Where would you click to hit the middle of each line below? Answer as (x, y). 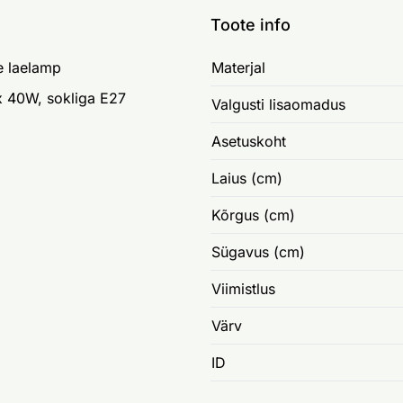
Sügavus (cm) (258, 252)
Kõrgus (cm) (253, 215)
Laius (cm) (247, 178)
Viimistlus (243, 289)
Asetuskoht (249, 141)
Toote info (251, 25)
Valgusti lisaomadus (278, 104)
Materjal (238, 67)
